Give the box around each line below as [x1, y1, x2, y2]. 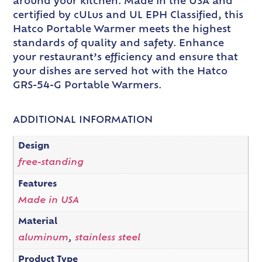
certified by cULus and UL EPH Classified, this [13, 11, 244, 20]
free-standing [18, 158, 84, 168]
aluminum [18, 234, 68, 243]
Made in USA [18, 196, 79, 205]
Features [18, 180, 57, 189]
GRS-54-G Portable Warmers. [13, 81, 162, 91]
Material [18, 218, 57, 227]
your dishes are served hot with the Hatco [13, 67, 228, 77]
